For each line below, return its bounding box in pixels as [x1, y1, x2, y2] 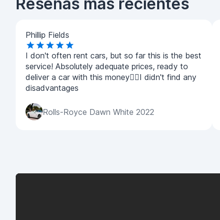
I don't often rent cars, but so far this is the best [26, 51, 201, 60]
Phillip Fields [26, 30, 69, 40]
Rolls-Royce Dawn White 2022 [43, 107, 154, 117]
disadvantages [26, 83, 79, 93]
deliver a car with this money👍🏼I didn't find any [26, 72, 196, 82]
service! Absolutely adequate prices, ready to [26, 61, 188, 71]
